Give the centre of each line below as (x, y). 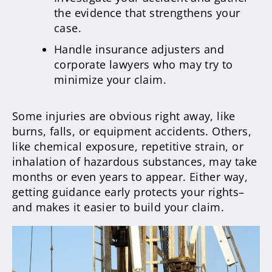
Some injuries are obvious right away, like (124, 116)
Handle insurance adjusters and (139, 49)
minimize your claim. (110, 79)
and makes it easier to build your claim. (118, 207)
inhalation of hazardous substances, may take (135, 161)
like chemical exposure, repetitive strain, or (128, 146)
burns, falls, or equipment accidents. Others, (132, 131)
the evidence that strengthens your (147, 12)
